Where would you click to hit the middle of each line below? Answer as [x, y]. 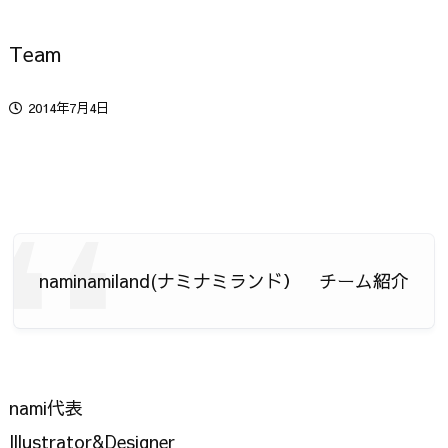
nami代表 [46, 407]
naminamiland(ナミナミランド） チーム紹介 [224, 280]
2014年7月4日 [68, 108]
